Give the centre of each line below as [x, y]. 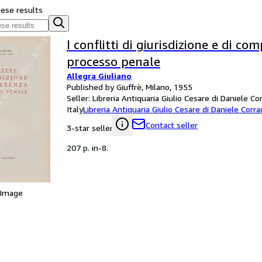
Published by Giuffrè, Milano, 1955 [130, 87]
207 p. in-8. [87, 148]
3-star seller [90, 128]
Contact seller [172, 125]
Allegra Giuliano [99, 76]
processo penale [113, 62]
